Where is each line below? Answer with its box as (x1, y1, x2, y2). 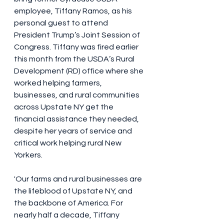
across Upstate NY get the (14, 103, 115, 111)
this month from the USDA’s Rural (14, 55, 136, 63)
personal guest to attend (14, 19, 109, 27)
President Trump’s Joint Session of (14, 31, 141, 39)
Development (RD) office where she (14, 67, 145, 75)
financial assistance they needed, (14, 115, 140, 123)
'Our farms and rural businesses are (14, 175, 143, 183)
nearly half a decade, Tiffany (14, 211, 121, 219)
